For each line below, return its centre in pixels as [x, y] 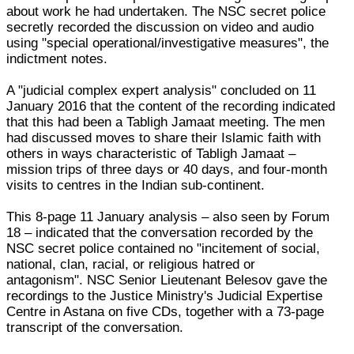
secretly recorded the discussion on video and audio [160, 27]
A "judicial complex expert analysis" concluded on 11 [162, 90]
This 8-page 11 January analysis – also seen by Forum [168, 217]
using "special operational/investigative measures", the [168, 43]
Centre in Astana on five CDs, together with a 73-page [166, 311]
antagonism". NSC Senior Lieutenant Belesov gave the [167, 280]
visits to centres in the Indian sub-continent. [136, 185]
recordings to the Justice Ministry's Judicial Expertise [165, 296]
